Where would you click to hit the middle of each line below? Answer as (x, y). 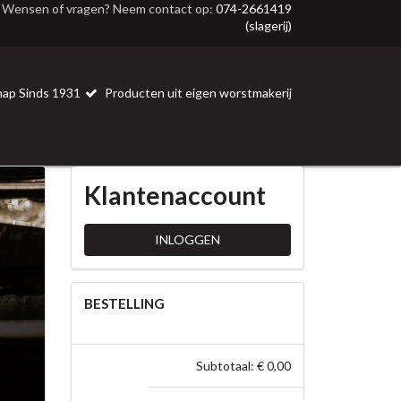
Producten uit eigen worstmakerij (196, 93)
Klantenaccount (175, 195)
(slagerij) (268, 26)
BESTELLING (124, 303)
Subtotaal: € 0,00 (243, 366)
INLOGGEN (187, 239)
